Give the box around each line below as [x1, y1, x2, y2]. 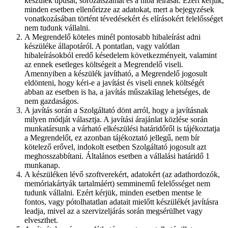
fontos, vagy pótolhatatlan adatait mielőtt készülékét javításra [24, 197, 218, 207]
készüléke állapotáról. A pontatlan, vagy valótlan [24, 42, 180, 51]
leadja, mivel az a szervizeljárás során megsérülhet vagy [24, 207, 203, 216]
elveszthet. [24, 216, 58, 225]
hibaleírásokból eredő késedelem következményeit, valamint [24, 51, 217, 60]
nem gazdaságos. [24, 97, 81, 106]
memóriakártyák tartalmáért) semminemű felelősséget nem [24, 179, 210, 188]
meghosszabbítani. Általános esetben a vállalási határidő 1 [24, 152, 210, 161]
